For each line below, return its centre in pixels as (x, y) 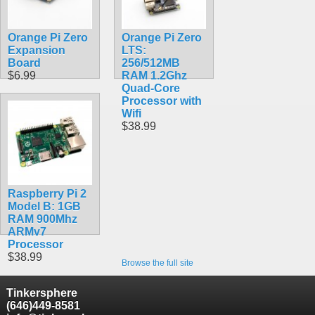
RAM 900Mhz (43, 219)
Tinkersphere (41, 292)
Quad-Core (151, 88)
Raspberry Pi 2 (47, 193)
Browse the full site (157, 263)
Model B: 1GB (44, 206)
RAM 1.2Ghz (154, 75)
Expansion (37, 50)
